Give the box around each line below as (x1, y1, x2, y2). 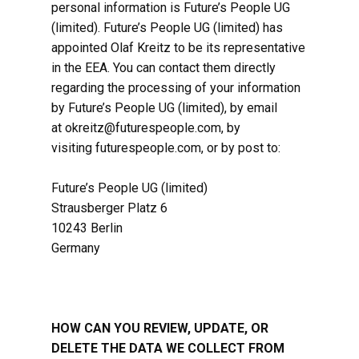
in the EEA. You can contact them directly (51, 60, 276, 75)
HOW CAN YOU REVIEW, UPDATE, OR (51, 321, 268, 336)
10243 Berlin (51, 220, 123, 236)
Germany (51, 240, 100, 256)
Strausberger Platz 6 (51, 200, 167, 216)
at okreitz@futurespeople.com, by (51, 120, 240, 135)
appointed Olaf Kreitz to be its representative (51, 40, 305, 55)
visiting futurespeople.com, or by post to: (51, 140, 280, 155)
